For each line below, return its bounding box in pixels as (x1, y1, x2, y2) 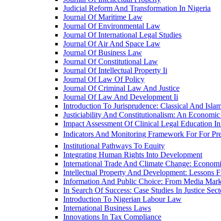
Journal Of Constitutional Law (63, 57, 158, 66)
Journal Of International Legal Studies (63, 31, 182, 39)
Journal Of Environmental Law (63, 22, 160, 30)
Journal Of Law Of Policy (63, 75, 145, 83)
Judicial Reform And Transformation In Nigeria (63, 4, 211, 12)
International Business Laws (63, 204, 151, 212)
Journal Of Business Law (63, 48, 142, 57)
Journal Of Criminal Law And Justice (63, 84, 180, 92)
